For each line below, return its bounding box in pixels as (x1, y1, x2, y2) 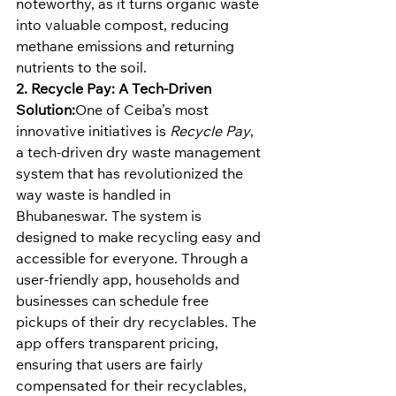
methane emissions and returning (16, 41, 238, 56)
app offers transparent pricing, (16, 338, 222, 353)
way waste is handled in (16, 189, 174, 204)
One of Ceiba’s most (75, 104, 212, 119)
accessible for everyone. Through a (16, 253, 252, 268)
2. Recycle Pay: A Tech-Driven (16, 83, 215, 98)
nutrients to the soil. (16, 62, 147, 77)
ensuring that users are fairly (16, 359, 207, 374)
